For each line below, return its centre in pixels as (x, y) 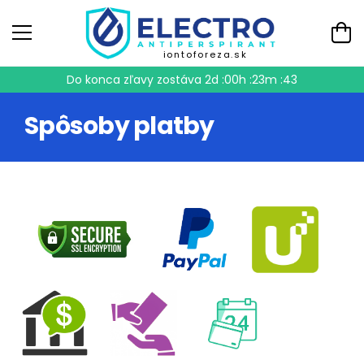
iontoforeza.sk (205, 54)
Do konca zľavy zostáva (136, 79)
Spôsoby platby (119, 126)
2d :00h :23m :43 (251, 79)
